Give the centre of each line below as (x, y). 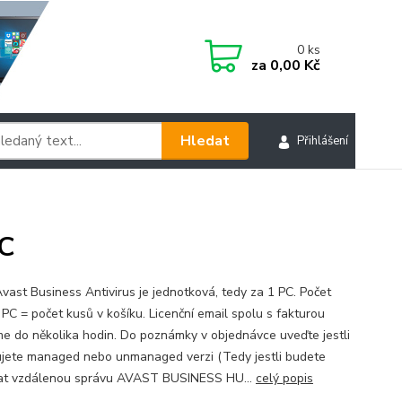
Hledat (205, 140)
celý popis (284, 379)
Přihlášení (322, 141)
